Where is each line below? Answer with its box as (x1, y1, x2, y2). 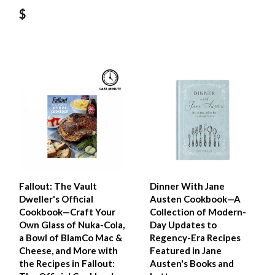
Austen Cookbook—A (150, 193, 241, 205)
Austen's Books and (150, 258, 234, 269)
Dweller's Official (19, 193, 93, 205)
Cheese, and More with (19, 245, 118, 257)
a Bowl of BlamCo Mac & (19, 232, 122, 244)
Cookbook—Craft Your (19, 206, 115, 218)
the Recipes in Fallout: (19, 258, 115, 269)
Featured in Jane (150, 245, 222, 257)
